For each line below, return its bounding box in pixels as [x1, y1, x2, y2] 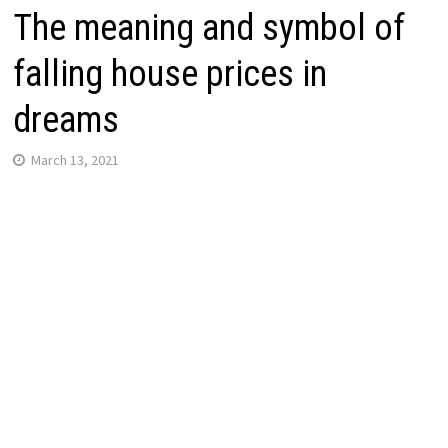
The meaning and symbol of [12, 6, 405, 49]
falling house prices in [12, 52, 327, 95]
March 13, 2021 [30, 150, 119, 169]
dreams [12, 98, 119, 141]
